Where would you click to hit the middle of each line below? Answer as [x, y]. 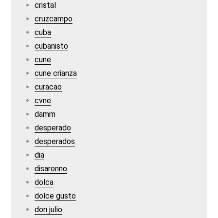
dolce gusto [55, 196]
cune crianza [56, 73]
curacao [48, 87]
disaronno [51, 169]
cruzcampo [54, 19]
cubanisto [52, 46]
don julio [49, 209]
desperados [55, 141]
